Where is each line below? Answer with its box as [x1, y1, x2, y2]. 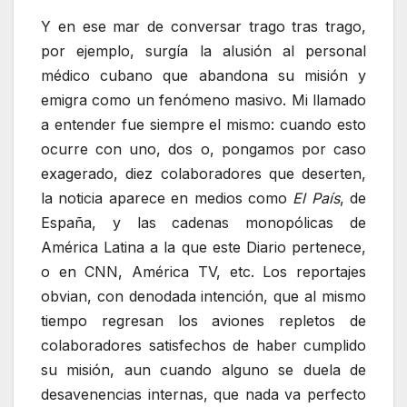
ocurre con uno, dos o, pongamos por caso [41, 139, 366, 158]
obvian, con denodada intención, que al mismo [41, 286, 366, 305]
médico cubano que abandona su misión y [41, 65, 366, 84]
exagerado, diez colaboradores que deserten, [41, 164, 366, 183]
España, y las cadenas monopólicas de [41, 213, 366, 232]
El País [293, 188, 340, 207]
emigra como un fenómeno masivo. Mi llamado [41, 90, 366, 109]
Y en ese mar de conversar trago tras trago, [41, 16, 366, 35]
